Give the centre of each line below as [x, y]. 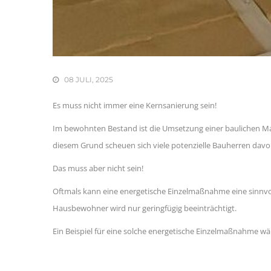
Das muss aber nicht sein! [98, 168]
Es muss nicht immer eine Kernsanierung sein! [135, 106]
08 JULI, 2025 [86, 80]
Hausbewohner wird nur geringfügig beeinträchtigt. [145, 208]
